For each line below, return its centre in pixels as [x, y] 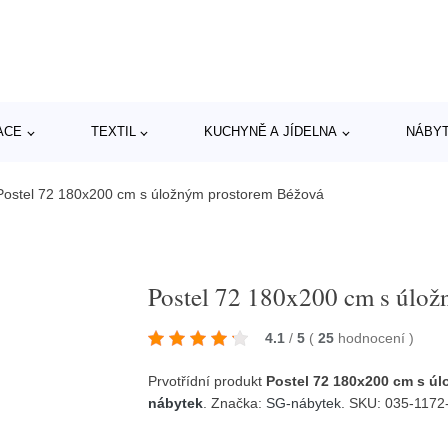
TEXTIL [113, 131]
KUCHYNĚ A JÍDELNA [271, 131]
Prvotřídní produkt [207, 380]
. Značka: [235, 402]
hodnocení [374, 337]
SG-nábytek [304, 402]
